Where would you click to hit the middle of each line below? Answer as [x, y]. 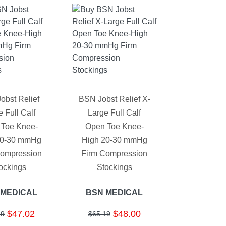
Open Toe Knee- [114, 127]
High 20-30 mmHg [114, 140]
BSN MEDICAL [115, 192]
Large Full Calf [115, 113]
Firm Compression [115, 154]
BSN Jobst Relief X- [114, 99]
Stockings [114, 167]
